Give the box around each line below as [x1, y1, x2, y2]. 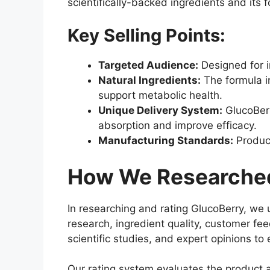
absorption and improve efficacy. [98, 119, 257, 132]
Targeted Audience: [98, 59, 198, 72]
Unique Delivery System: [98, 104, 222, 117]
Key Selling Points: [67, 25, 225, 46]
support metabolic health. [98, 89, 222, 102]
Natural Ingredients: [98, 74, 201, 87]
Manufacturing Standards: [98, 134, 233, 147]
